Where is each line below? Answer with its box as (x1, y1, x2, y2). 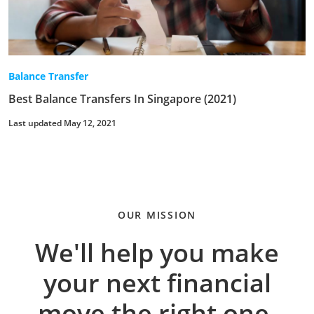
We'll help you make (35, 235, 279, 270)
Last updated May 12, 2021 (8, 116, 116, 129)
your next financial (43, 265, 271, 300)
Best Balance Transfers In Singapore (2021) (8, 90, 236, 107)
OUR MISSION (117, 207, 197, 221)
